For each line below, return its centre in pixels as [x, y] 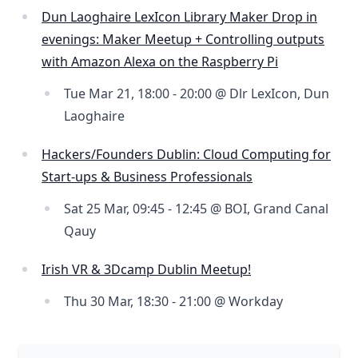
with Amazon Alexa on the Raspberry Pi [160, 62]
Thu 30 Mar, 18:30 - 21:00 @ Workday [173, 302]
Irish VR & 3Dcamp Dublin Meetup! [146, 270]
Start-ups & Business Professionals [147, 177]
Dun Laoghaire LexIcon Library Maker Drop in [179, 17]
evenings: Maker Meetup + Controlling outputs [183, 40]
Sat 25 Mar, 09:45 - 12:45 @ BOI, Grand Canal [196, 209]
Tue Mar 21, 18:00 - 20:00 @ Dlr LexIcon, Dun [197, 94]
